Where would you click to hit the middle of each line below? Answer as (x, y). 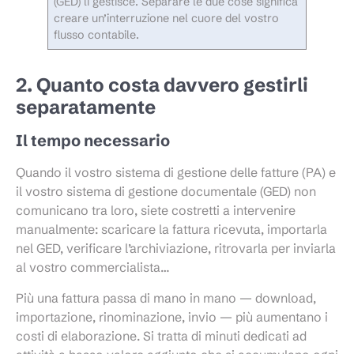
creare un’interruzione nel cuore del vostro (167, 19)
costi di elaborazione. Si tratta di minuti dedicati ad (161, 335)
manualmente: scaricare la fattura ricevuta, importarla (171, 230)
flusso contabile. (97, 35)
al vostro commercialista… (93, 267)
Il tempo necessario (93, 141)
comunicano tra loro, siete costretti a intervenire (156, 211)
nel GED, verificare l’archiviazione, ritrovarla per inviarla (176, 249)
